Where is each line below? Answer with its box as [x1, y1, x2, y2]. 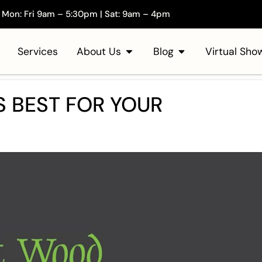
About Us [77, 45, 122, 58]
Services [18, 45, 58, 58]
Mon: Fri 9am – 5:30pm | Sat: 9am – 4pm [2, 8, 171, 20]
